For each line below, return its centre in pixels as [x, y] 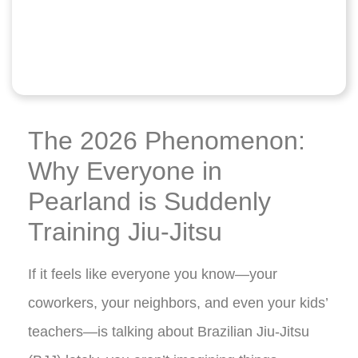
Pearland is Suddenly [149, 201]
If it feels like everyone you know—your [153, 274]
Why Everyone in [125, 171]
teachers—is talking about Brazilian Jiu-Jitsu [169, 331]
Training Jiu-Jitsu [125, 231]
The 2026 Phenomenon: [167, 140]
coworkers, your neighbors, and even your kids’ [178, 302]
